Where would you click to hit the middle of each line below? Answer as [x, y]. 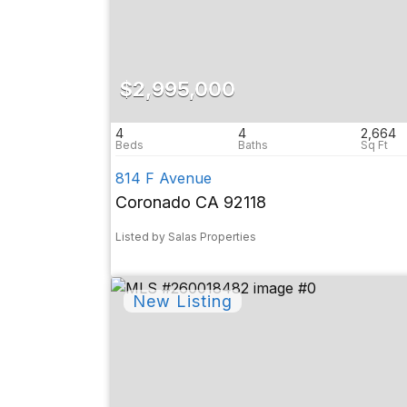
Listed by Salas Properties [186, 237]
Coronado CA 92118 [191, 202]
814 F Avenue [164, 178]
